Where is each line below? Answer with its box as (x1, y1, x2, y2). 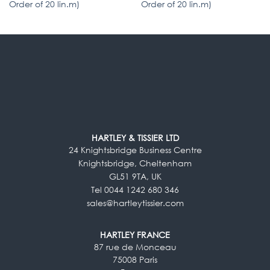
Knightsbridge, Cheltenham (78, 157, 192, 168)
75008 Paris (113, 254, 157, 265)
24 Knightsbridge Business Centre (68, 144, 202, 155)
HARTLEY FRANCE (100, 229, 170, 240)
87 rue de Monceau (93, 241, 177, 252)
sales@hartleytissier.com (86, 197, 184, 208)
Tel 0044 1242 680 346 (91, 184, 179, 195)
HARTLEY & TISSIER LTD (91, 133, 179, 143)
